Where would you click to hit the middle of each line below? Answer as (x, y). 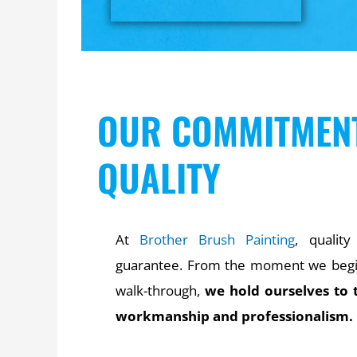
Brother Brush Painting (218, 239)
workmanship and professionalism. (235, 316)
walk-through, (160, 290)
